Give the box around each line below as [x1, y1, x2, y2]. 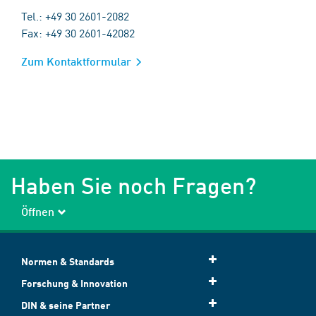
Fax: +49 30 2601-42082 [21, 25, 135, 41]
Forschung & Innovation [21, 277, 128, 290]
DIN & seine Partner [21, 299, 110, 312]
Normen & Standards [21, 255, 114, 268]
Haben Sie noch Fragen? [11, 171, 256, 200]
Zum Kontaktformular [21, 54, 131, 68]
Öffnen [21, 205, 54, 219]
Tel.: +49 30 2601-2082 [21, 8, 129, 24]
